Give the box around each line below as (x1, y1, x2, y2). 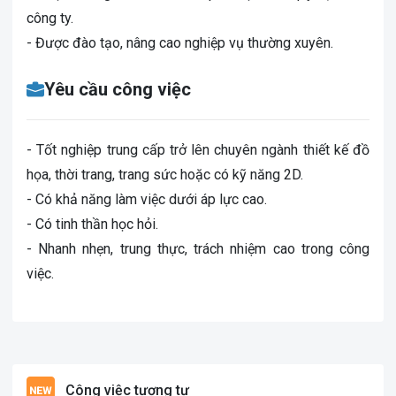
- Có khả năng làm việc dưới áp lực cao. (27, 191, 267, 208)
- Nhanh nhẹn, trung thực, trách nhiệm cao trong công (27, 240, 369, 257)
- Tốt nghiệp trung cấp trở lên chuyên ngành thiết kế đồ (27, 141, 369, 158)
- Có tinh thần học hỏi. (27, 216, 158, 232)
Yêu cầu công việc (44, 79, 191, 100)
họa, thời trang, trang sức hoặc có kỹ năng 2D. (27, 166, 303, 183)
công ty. (27, 10, 73, 27)
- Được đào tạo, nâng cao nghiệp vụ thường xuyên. (27, 34, 333, 51)
